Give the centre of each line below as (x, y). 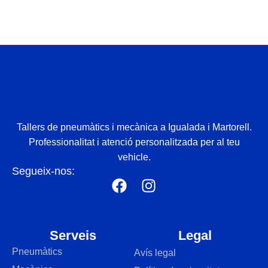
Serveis (73, 235)
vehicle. (134, 157)
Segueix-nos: (43, 171)
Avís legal (155, 252)
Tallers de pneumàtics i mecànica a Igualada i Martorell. (134, 127)
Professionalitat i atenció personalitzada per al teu (134, 142)
